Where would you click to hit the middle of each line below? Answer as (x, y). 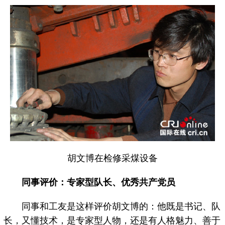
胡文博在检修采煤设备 (113, 158)
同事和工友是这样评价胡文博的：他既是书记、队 (112, 207)
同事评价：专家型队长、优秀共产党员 (99, 183)
